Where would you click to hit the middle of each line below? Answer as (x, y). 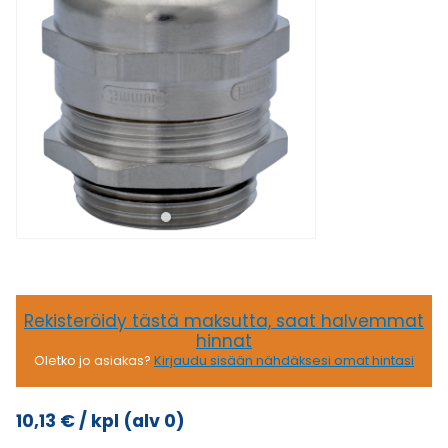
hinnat (224, 341)
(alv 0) (154, 421)
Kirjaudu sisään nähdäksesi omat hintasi (284, 360)
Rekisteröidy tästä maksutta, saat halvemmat (224, 321)
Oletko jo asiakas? (94, 360)
